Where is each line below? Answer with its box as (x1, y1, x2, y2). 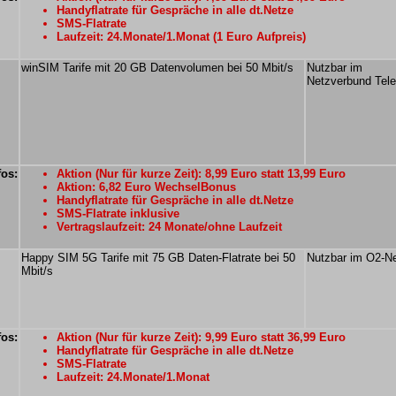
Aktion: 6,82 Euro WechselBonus (57, 180, 236, 194)
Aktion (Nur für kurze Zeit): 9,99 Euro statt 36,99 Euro (57, 331, 346, 344)
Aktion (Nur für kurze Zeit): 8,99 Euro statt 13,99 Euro (57, 167, 346, 180)
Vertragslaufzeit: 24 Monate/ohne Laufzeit (57, 220, 282, 233)
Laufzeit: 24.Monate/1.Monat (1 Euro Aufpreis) (57, 30, 306, 43)
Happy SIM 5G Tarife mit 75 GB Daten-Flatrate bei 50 (21, 251, 295, 264)
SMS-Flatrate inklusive (57, 207, 179, 220)
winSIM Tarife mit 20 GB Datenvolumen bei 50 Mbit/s (21, 61, 293, 74)
